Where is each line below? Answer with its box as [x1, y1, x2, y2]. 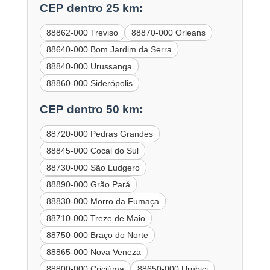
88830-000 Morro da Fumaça [46, 196, 159, 206]
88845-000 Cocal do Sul [46, 145, 139, 155]
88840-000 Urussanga [46, 61, 132, 72]
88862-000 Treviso [46, 28, 118, 38]
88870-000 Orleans [131, 28, 206, 38]
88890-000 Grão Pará [46, 179, 130, 189]
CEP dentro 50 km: [39, 102, 143, 116]
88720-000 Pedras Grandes [46, 128, 153, 139]
